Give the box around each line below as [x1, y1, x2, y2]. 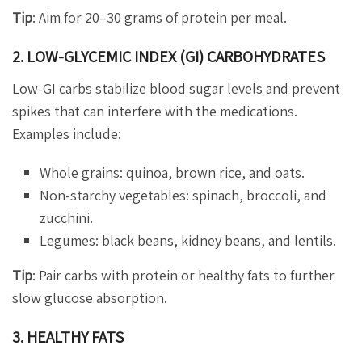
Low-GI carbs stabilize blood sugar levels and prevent [12, 79, 340, 99]
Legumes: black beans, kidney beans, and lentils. [40, 231, 337, 250]
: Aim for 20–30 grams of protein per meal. [32, 8, 287, 27]
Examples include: [12, 124, 121, 144]
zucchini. [40, 208, 94, 228]
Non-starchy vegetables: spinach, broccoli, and [40, 186, 327, 205]
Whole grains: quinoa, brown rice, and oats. [40, 163, 305, 183]
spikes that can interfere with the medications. [12, 102, 297, 121]
